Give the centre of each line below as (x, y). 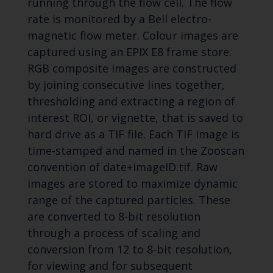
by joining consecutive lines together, (126, 85)
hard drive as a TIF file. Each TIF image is (133, 134)
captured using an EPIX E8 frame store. (129, 52)
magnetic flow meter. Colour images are (133, 36)
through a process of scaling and (114, 233)
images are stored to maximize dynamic (132, 184)
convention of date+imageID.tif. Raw (122, 167)
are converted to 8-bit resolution (114, 217)
